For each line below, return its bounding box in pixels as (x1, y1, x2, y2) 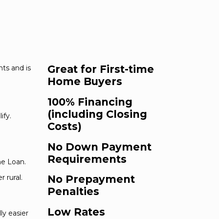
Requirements (47, 153, 127, 165)
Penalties (47, 185, 99, 198)
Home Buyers (47, 75, 122, 88)
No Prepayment (47, 173, 135, 186)
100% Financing (47, 95, 132, 108)
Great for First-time (47, 63, 154, 76)
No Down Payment (47, 140, 152, 153)
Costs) (47, 120, 82, 132)
